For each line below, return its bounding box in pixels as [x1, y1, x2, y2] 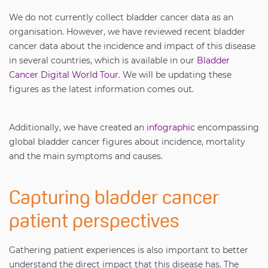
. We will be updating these [118, 69, 232, 80]
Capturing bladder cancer [9, 189, 219, 209]
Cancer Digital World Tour [9, 69, 118, 80]
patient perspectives [9, 212, 179, 232]
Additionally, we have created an [9, 122, 147, 133]
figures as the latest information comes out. [9, 84, 194, 95]
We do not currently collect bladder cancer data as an [9, 12, 233, 23]
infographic [147, 122, 195, 133]
